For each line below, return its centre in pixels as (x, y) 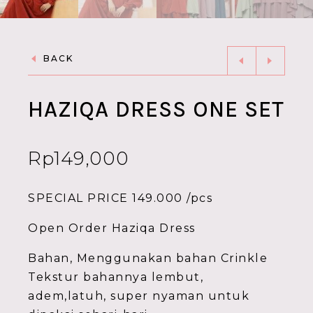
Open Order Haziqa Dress (112, 228)
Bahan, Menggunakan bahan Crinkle (148, 258)
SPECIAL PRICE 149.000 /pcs (120, 198)
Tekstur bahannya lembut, (116, 277)
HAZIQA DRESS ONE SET (156, 109)
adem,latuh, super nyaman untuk (139, 296)
